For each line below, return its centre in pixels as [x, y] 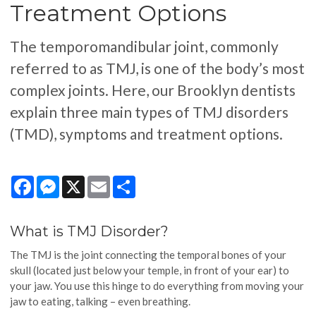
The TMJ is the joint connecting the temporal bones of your [148, 254]
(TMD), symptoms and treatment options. [147, 134]
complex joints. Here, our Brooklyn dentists [153, 90]
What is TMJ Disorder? [90, 231]
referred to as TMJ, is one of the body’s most [158, 68]
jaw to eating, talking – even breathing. [101, 301]
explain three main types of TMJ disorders [150, 112]
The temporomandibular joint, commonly [145, 47]
